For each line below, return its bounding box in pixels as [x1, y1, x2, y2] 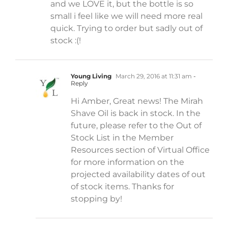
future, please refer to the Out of [71, 120, 202, 130]
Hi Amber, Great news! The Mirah [71, 96, 203, 106]
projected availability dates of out [71, 169, 206, 179]
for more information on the [71, 157, 184, 167]
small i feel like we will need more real [50, 11, 203, 21]
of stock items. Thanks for [71, 181, 174, 191]
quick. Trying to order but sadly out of [50, 23, 203, 33]
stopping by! [71, 193, 122, 204]
